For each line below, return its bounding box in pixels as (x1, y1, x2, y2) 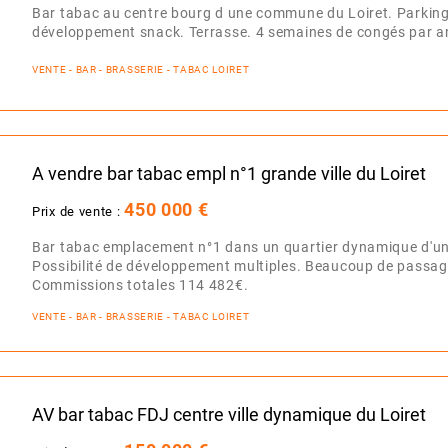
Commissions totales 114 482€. (32, 276, 249, 294)
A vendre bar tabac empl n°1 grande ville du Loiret (32, 163, 426, 184)
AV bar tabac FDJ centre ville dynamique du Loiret (32, 404, 426, 425)
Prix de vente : (32, 203, 125, 219)
